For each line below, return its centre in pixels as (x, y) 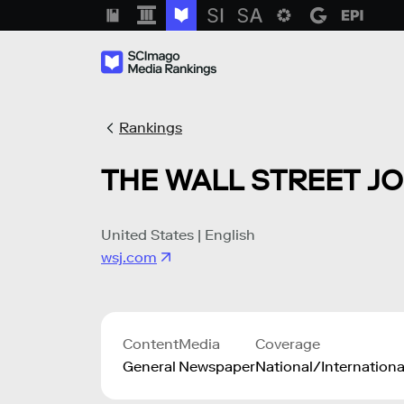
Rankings (151, 128)
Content (151, 344)
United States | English (178, 234)
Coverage (288, 344)
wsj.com (129, 257)
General (149, 366)
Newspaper (217, 366)
